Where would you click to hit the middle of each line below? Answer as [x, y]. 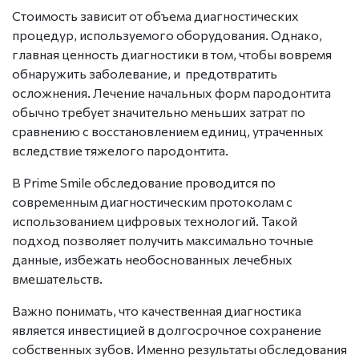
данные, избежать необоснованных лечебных [152, 259]
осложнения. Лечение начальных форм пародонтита [171, 92]
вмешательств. [57, 278]
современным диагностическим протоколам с [152, 201]
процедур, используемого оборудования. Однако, [167, 34]
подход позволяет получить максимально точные [163, 240]
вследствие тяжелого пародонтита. [120, 150]
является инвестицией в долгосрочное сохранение [167, 329]
